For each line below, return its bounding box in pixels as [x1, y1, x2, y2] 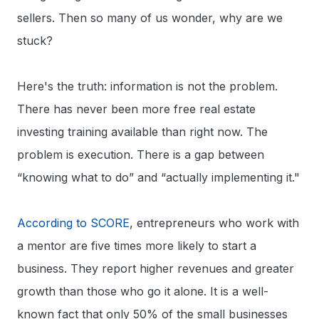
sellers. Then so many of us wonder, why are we [17, 10, 283, 25]
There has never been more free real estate [17, 101, 256, 116]
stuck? [17, 33, 53, 48]
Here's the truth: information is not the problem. [17, 78, 278, 93]
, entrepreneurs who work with [130, 215, 299, 230]
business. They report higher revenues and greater [17, 261, 294, 276]
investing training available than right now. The [17, 124, 268, 139]
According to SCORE [17, 215, 130, 230]
